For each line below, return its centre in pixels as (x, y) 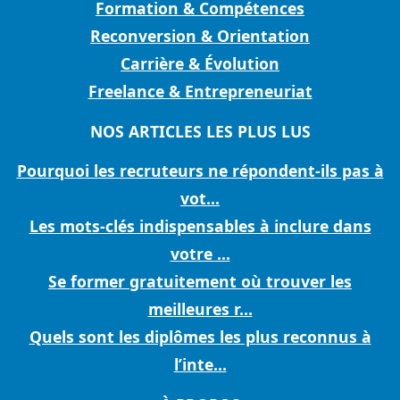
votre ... (200, 254)
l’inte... (200, 365)
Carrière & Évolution (200, 64)
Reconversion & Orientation (200, 36)
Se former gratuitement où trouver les (200, 282)
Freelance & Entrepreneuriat (200, 92)
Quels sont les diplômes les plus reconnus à (200, 337)
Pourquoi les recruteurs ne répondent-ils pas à (200, 171)
